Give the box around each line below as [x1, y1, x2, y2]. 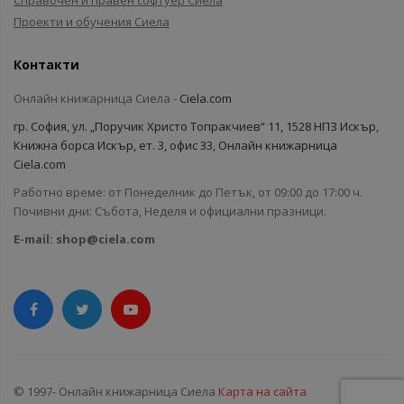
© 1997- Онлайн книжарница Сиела [14, 383, 218, 399]
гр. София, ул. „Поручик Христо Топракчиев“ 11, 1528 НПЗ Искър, [14, 118, 379, 134]
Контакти [14, 56, 79, 73]
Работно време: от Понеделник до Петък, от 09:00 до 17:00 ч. [14, 184, 363, 200]
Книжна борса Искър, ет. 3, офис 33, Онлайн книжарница [14, 137, 337, 153]
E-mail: [14, 231, 56, 247]
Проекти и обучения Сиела [14, 14, 170, 30]
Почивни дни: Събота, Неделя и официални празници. [14, 203, 326, 219]
